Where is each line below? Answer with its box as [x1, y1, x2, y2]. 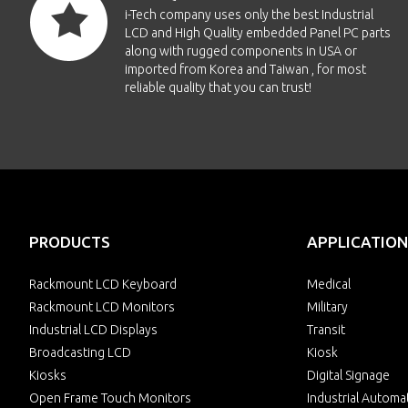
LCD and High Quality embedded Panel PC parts [125, 25, 391, 40]
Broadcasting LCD [29, 345, 131, 360]
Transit [307, 322, 345, 337]
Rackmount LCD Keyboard [29, 277, 177, 291]
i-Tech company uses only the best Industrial [125, 7, 373, 22]
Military [307, 300, 348, 314]
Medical [307, 277, 351, 291]
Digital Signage [307, 368, 390, 382]
